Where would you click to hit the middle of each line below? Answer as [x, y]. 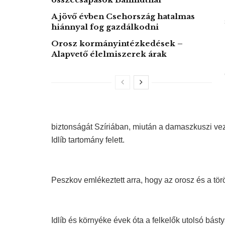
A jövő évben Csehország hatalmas [123, 17]
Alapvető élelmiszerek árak [109, 54]
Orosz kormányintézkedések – [117, 44]
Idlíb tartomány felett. [88, 140]
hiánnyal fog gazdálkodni [105, 27]
